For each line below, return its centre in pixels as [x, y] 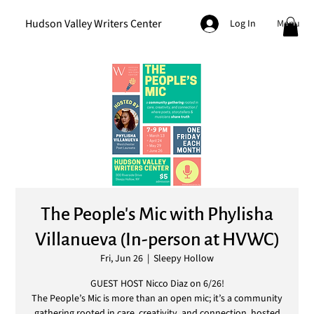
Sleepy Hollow [184, 259]
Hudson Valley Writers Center [94, 23]
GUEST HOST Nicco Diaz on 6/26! [157, 284]
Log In [243, 24]
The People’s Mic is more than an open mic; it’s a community [157, 299]
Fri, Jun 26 [122, 259]
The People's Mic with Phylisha [157, 214]
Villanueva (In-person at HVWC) [157, 240]
